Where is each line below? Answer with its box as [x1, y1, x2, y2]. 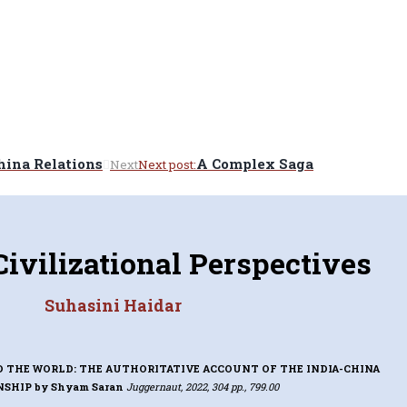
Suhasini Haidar [44, 293, 182, 316]
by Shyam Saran [34, 379, 126, 393]
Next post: [138, 156, 196, 174]
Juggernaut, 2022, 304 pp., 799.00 [125, 379, 279, 393]
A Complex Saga [196, 154, 313, 174]
